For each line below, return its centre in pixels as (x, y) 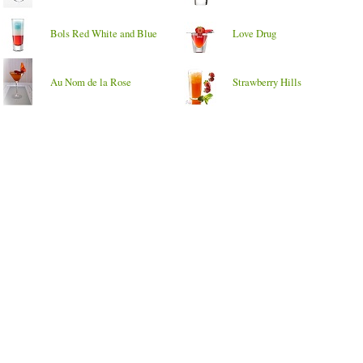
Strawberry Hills (267, 82)
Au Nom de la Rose (91, 82)
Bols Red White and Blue (104, 33)
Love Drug (254, 33)
